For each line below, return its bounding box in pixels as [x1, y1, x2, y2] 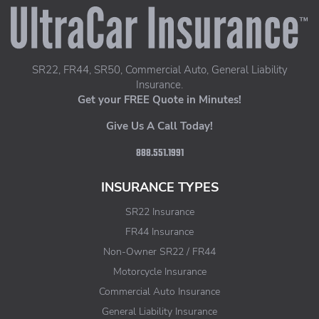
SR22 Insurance [125, 204, 194, 219]
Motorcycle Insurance [113, 264, 206, 279]
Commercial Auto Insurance [99, 284, 220, 299]
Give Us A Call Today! [106, 119, 213, 134]
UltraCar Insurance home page [8, 2, 152, 17]
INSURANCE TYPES [100, 179, 219, 197]
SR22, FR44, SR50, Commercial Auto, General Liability [31, 63, 288, 78]
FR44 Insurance [125, 224, 194, 239]
